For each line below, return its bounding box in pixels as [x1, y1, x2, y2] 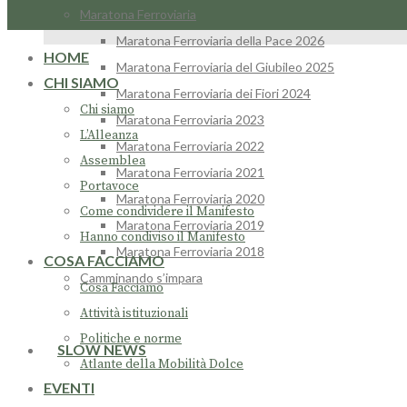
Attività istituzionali [80, 305, 188, 323]
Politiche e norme [80, 331, 182, 348]
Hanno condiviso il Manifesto [80, 229, 245, 246]
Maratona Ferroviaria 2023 [116, 112, 264, 127]
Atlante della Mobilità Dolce [80, 356, 243, 373]
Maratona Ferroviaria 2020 [116, 191, 264, 206]
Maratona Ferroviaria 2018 [116, 243, 264, 259]
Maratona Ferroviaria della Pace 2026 [116, 33, 324, 48]
